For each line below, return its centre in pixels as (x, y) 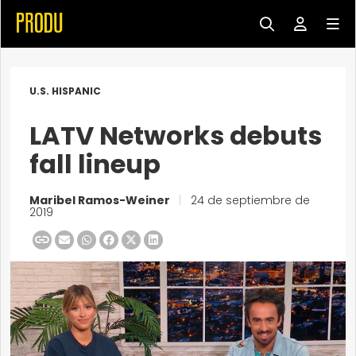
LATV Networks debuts (176, 135)
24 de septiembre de (249, 200)
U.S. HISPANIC (65, 91)
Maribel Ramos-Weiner (101, 200)
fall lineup (95, 164)
